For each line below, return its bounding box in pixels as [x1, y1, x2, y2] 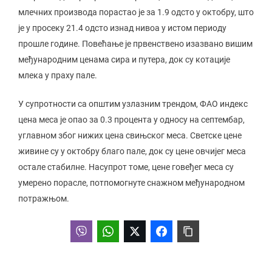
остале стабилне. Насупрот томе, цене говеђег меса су [18, 162, 234, 172]
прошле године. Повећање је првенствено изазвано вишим [18, 39, 253, 49]
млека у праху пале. [18, 70, 97, 81]
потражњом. [18, 194, 69, 204]
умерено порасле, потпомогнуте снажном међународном [18, 178, 245, 188]
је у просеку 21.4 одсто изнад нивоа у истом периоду [18, 23, 226, 33]
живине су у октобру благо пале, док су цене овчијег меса [18, 146, 246, 157]
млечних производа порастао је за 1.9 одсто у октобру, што [18, 7, 254, 18]
